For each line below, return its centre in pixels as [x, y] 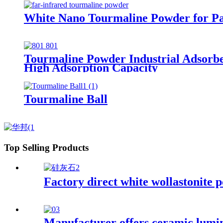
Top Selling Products [46, 148]
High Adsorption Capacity [91, 67]
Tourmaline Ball [66, 99]
